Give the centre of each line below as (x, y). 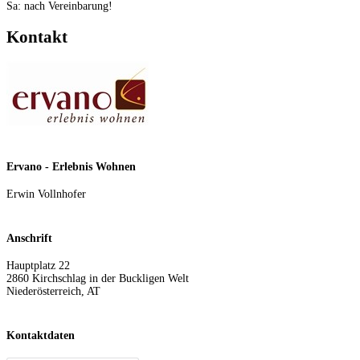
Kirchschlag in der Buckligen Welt (110, 279)
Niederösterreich (44, 292)
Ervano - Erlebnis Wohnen (71, 166)
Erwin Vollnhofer (46, 194)
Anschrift (29, 238)
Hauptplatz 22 (38, 266)
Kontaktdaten (41, 336)
